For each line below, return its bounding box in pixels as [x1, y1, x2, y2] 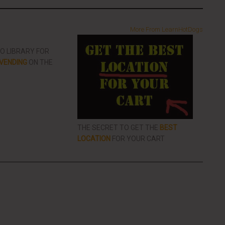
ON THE [27, 58, 53, 66]
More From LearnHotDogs [130, 26, 203, 33]
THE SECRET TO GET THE [77, 124, 160, 132]
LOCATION [77, 135, 110, 143]
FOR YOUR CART [110, 135, 165, 143]
